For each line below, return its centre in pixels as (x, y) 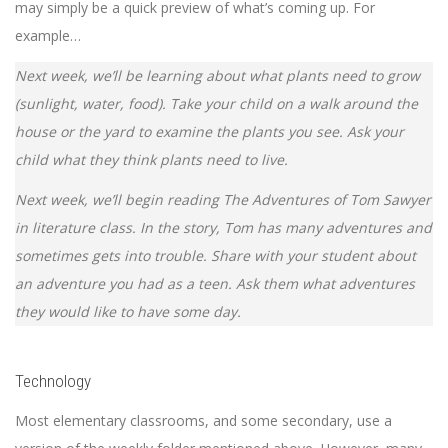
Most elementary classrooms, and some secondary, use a (203, 420)
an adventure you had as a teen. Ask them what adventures (215, 283)
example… (48, 36)
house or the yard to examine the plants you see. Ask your (209, 131)
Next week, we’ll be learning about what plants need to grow (217, 75)
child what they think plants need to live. (151, 159)
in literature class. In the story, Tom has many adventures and (223, 227)
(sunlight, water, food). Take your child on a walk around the (216, 103)
